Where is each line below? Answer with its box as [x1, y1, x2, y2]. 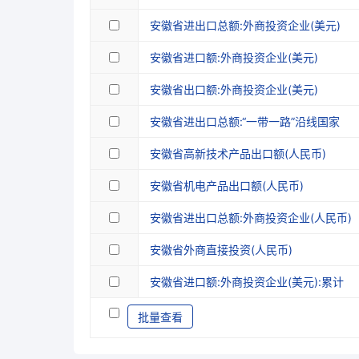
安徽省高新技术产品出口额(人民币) [150, 147, 326, 160]
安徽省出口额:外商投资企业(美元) [150, 83, 318, 96]
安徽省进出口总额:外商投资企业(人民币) [150, 211, 352, 224]
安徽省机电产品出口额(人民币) [150, 179, 304, 192]
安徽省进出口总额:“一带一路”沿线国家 [150, 115, 340, 128]
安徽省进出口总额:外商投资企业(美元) [150, 18, 341, 32]
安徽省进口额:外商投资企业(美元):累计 [150, 275, 344, 288]
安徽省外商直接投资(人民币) [150, 243, 292, 256]
